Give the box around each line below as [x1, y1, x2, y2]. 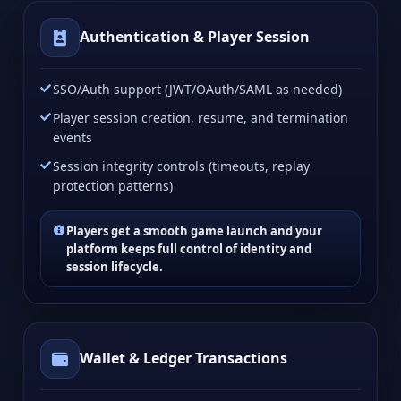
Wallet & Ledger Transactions [80, 348, 287, 369]
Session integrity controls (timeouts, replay [53, 157, 310, 175]
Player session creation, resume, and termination [53, 108, 348, 126]
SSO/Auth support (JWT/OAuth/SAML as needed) [53, 80, 342, 98]
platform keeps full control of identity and [66, 240, 311, 257]
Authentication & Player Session [80, 27, 310, 47]
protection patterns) [53, 176, 173, 194]
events [53, 128, 92, 146]
